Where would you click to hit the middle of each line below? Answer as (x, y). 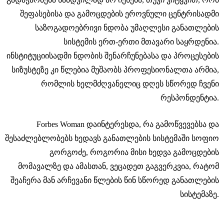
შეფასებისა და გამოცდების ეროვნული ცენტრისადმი (119, 14)
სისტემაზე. (199, 194)
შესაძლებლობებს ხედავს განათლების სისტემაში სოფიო (112, 138)
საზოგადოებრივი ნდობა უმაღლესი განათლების (127, 28)
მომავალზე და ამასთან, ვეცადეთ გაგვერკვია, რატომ (118, 166)
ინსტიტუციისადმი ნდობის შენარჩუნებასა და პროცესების (113, 56)
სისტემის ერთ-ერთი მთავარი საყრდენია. (141, 42)
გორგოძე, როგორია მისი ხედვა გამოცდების (134, 152)
